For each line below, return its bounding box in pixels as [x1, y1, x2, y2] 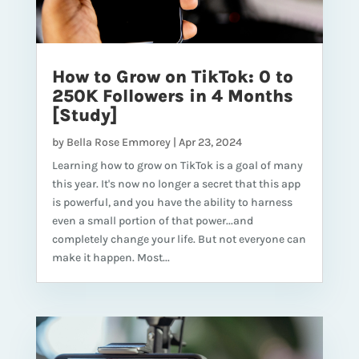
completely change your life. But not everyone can [51, 232, 306, 247]
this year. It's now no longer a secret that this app [51, 177, 301, 192]
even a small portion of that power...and [51, 214, 253, 228]
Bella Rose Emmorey [66, 135, 171, 150]
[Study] [51, 105, 118, 127]
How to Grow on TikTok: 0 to [51, 67, 293, 88]
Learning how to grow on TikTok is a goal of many [51, 159, 303, 173]
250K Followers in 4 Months [51, 86, 293, 107]
